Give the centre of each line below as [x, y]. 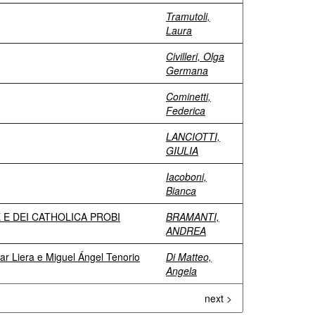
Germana [187, 70]
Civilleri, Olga [195, 56]
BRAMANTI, [193, 217]
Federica [186, 110]
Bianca [181, 191]
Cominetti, [188, 96]
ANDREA [186, 231]
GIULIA [182, 150]
